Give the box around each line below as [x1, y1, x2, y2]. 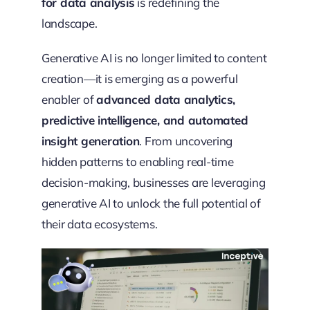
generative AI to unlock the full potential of [41, 196, 261, 210]
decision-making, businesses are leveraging [41, 175, 266, 190]
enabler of [41, 92, 97, 107]
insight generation [41, 134, 140, 148]
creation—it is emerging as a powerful [41, 71, 238, 86]
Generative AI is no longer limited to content [41, 51, 267, 65]
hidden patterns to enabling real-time [41, 154, 234, 169]
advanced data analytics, [96, 92, 236, 107]
